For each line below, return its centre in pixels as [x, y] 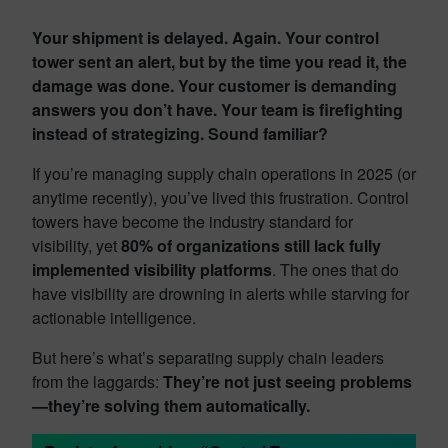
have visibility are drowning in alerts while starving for [220, 293]
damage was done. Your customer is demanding [214, 85]
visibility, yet [76, 245]
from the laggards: [97, 381]
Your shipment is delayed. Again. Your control [205, 37]
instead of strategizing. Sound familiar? [180, 133]
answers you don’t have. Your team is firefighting [217, 109]
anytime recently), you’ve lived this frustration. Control [220, 197]
